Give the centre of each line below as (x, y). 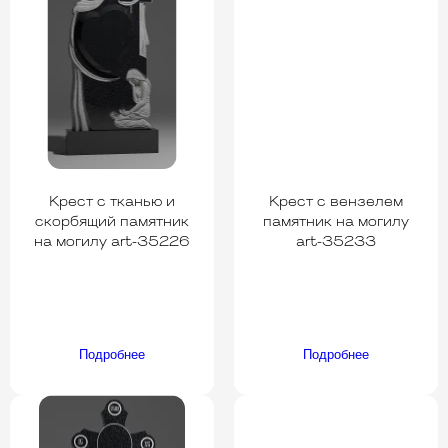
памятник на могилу (336, 222)
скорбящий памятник (112, 222)
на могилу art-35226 (112, 242)
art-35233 (336, 242)
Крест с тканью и (112, 202)
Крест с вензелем (336, 202)
